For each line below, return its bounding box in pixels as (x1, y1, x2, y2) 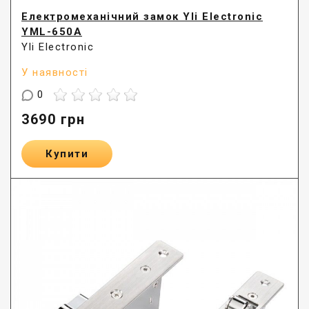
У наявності (21, 66, 88, 79)
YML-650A (21, 26, 82, 38)
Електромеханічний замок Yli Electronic (21, 10, 263, 23)
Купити (46, 148, 88, 161)
